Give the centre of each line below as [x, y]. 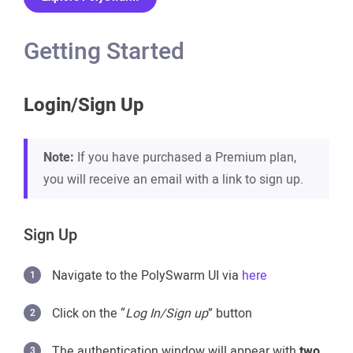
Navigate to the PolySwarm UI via [147, 275]
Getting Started [104, 52]
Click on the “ [89, 313]
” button [230, 313]
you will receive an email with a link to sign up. [173, 179]
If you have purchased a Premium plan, [185, 157]
